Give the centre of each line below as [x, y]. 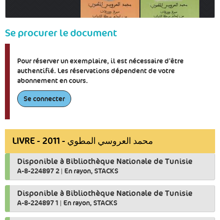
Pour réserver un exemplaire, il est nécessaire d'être [100, 61]
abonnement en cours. [53, 81]
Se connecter [44, 99]
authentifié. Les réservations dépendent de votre [96, 71]
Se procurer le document [61, 33]
